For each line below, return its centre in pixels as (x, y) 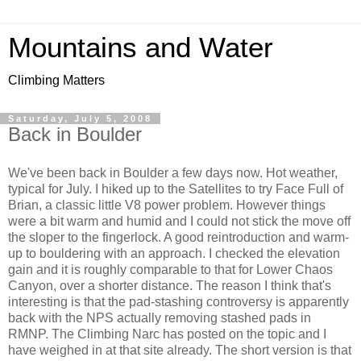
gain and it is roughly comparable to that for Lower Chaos (170, 269)
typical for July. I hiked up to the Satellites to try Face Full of (176, 189)
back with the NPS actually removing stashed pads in (160, 317)
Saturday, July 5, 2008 (80, 118)
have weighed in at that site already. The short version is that (180, 350)
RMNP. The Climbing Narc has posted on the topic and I (167, 334)
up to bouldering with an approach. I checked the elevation (174, 253)
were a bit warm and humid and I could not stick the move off (179, 221)
